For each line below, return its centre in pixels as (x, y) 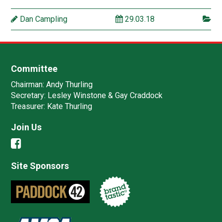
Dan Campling (43, 19)
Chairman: (28, 84)
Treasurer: (28, 106)
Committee (34, 68)
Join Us (27, 127)
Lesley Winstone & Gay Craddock (104, 95)
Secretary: (28, 95)
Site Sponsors (40, 166)
